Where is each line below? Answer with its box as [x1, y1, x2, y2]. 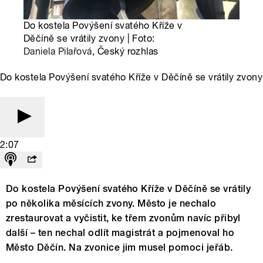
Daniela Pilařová [23, 46, 92, 58]
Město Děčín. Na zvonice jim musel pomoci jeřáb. [6, 242, 233, 254]
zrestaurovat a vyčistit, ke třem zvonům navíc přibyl [6, 213, 241, 224]
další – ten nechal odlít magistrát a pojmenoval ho [6, 227, 235, 239]
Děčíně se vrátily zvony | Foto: [23, 33, 155, 45]
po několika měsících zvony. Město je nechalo [6, 198, 217, 210]
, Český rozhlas [92, 46, 159, 58]
